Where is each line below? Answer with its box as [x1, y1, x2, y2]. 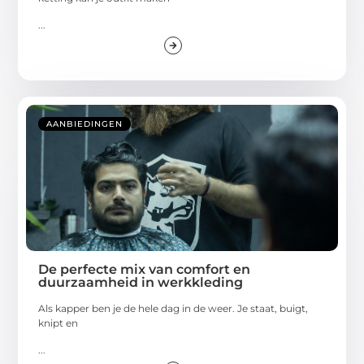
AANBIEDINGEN [46, 119, 123, 130]
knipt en [38, 317, 79, 330]
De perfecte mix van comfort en [38, 262, 251, 278]
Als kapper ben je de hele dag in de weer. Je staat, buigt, [38, 302, 309, 315]
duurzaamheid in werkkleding [38, 275, 244, 291]
